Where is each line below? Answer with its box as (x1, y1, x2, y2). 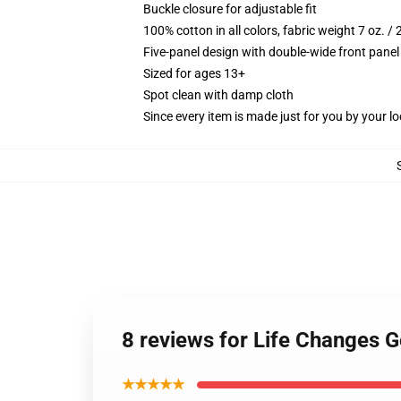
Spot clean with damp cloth (143, 88, 294, 102)
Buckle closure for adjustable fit (143, 2, 317, 16)
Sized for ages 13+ (143, 66, 245, 81)
